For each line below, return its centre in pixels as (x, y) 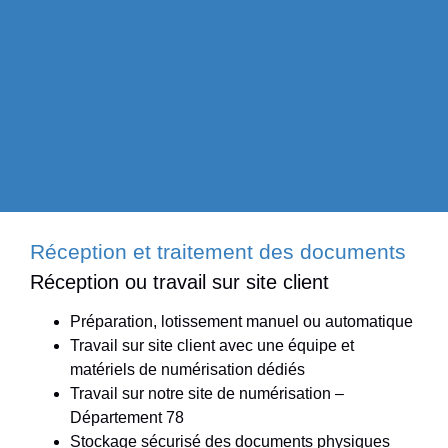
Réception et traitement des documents (218, 252)
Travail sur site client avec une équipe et (212, 346)
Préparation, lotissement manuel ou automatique (241, 322)
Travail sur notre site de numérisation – (207, 394)
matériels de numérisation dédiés (187, 370)
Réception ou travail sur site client (179, 282)
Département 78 (127, 418)
